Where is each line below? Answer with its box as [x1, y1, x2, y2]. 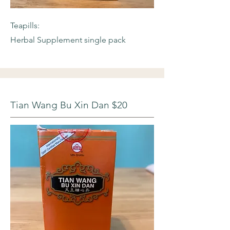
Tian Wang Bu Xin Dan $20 [10, 99, 127, 111]
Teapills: [10, 21, 40, 30]
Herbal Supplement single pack [10, 35, 126, 45]
